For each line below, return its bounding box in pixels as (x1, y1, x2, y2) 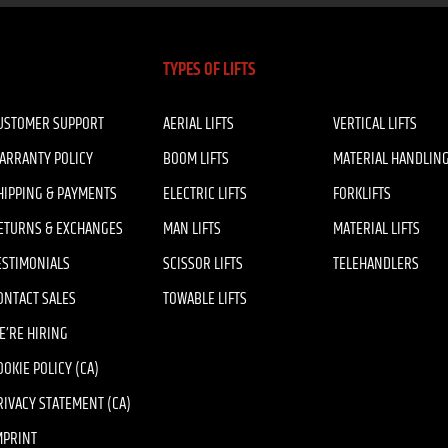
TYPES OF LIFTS (163, 56, 257, 84)
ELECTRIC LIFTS (163, 181, 248, 207)
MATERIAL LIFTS (333, 216, 421, 242)
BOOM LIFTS (163, 146, 230, 172)
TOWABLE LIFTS (163, 286, 248, 312)
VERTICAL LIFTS (333, 111, 418, 137)
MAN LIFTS (163, 216, 222, 242)
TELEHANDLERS (333, 251, 420, 277)
